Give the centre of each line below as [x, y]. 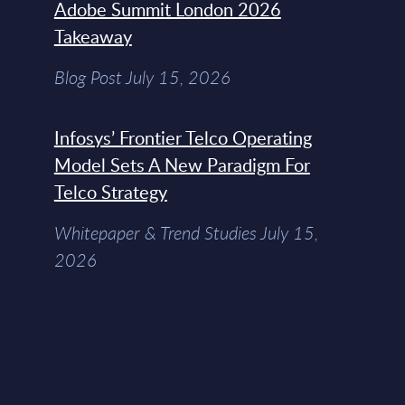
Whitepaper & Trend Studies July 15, [186, 233]
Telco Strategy [110, 192]
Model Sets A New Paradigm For [182, 165]
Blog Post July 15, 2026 [142, 78]
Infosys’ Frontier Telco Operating [183, 138]
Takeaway [93, 37]
